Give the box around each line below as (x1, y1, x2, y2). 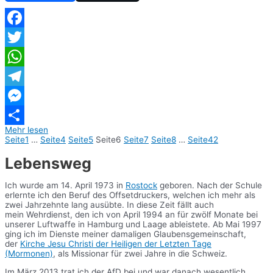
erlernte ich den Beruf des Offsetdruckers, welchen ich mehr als (5, 190, 255, 200)
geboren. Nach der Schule (157, 180, 262, 191)
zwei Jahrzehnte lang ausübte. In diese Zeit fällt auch (5, 200, 214, 210)
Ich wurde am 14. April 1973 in (5, 180, 126, 191)
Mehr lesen (5, 124, 48, 135)
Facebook (5, 32, 43, 42)
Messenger (5, 110, 48, 120)
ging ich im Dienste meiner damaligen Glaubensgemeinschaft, (5, 229, 246, 239)
